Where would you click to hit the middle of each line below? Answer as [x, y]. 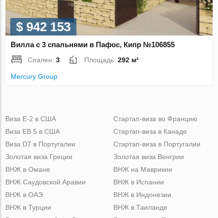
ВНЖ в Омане [28, 169]
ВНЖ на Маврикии [143, 169]
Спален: [42, 60]
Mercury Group [34, 76]
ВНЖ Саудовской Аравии [46, 182]
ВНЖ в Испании [138, 182]
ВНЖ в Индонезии [142, 194]
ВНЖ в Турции [28, 207]
